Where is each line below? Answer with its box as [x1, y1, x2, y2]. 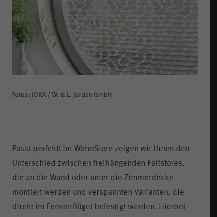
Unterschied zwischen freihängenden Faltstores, [12, 159, 185, 168]
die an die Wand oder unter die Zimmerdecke [12, 173, 173, 182]
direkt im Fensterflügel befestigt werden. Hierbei [12, 202, 186, 211]
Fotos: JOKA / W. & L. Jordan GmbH [12, 92, 112, 98]
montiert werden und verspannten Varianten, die [12, 188, 184, 197]
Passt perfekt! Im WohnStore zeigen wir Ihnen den [12, 144, 189, 153]
